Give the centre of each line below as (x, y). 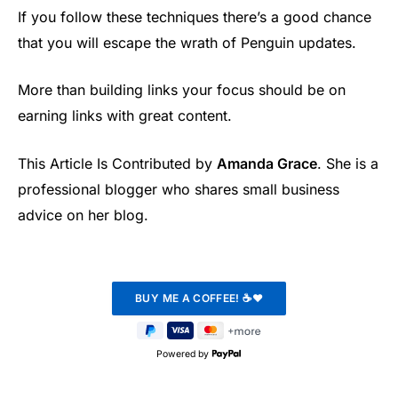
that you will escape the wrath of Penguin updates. (187, 42)
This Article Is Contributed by (117, 164)
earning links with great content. (125, 116)
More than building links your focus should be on (182, 90)
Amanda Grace (267, 164)
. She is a (348, 164)
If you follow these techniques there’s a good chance (195, 16)
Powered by (183, 354)
